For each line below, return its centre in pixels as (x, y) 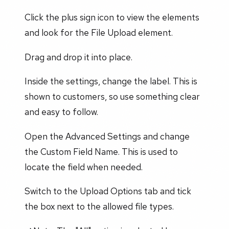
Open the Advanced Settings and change (107, 136)
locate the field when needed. (84, 167)
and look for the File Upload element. (99, 33)
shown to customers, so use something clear (112, 97)
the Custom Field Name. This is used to (101, 151)
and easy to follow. (61, 112)
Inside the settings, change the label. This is (111, 81)
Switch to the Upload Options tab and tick (108, 191)
